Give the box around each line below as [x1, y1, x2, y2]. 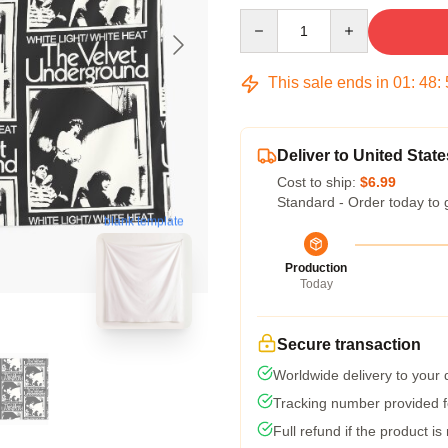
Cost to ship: [277, 174, 360, 190]
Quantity [239, 10, 292, 26]
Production [285, 261, 347, 275]
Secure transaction [277, 336, 421, 353]
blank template [104, 215, 184, 230]
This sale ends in [264, 74, 393, 91]
